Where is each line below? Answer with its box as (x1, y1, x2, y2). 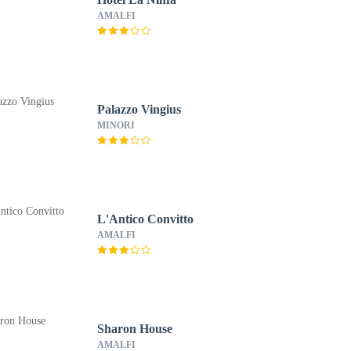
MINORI (96, 120, 135, 131)
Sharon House (96, 322, 172, 335)
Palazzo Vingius (96, 103, 181, 116)
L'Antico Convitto (96, 212, 194, 226)
